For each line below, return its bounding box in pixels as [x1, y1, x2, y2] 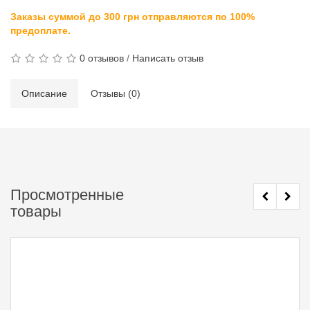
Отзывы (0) [91, 88, 140, 99]
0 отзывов [80, 53, 124, 64]
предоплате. [10, 25, 71, 36]
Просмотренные [10, 186, 124, 203]
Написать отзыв [132, 53, 203, 64]
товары [10, 203, 62, 220]
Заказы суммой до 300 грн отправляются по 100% [10, 11, 255, 22]
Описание [21, 88, 67, 99]
